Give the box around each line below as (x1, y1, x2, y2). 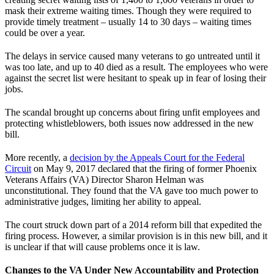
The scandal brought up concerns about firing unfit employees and (5, 106, 260, 117)
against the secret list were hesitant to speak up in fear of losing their (5, 72, 266, 83)
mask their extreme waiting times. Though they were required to (5, 5, 251, 16)
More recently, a (5, 152, 70, 163)
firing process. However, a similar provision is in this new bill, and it (5, 230, 267, 241)
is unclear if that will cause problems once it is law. (5, 241, 200, 252)
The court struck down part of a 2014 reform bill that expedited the (5, 219, 262, 230)
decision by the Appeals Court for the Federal (70, 152, 245, 163)
